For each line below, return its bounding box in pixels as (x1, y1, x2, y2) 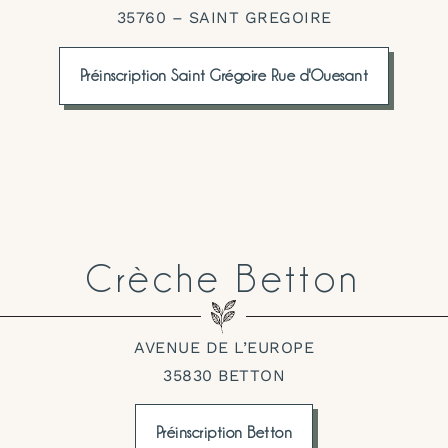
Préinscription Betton (155, 424, 293, 442)
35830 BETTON (163, 365, 285, 385)
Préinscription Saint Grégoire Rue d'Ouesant (79, 66, 369, 84)
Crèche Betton (86, 255, 362, 298)
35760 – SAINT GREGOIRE (116, 8, 332, 28)
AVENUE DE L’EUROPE (134, 337, 314, 357)
